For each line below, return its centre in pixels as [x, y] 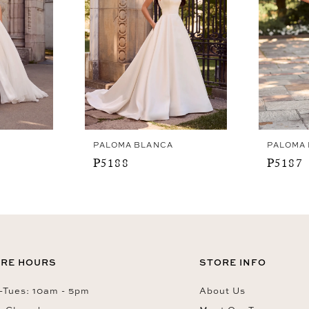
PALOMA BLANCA [133, 145]
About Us [223, 290]
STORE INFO [233, 262]
